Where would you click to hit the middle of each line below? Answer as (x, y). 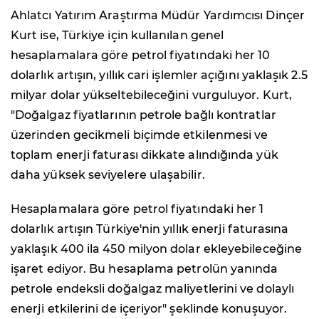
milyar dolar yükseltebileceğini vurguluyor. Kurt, (151, 95)
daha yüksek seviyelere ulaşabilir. (108, 174)
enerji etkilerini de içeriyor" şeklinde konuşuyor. (149, 308)
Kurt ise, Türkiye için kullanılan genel (117, 35)
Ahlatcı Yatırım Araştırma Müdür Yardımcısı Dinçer (158, 15)
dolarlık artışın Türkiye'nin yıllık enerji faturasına (150, 229)
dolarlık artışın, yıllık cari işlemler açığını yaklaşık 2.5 (159, 75)
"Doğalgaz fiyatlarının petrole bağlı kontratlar (143, 115)
